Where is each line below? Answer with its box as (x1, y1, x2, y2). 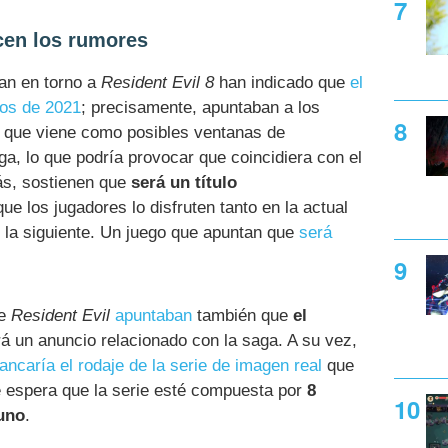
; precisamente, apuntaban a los (81, 97, 320, 117)
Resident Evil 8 (101, 72, 214, 92)
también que (192, 306, 293, 326)
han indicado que (214, 72, 350, 92)
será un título (131, 172, 237, 192)
